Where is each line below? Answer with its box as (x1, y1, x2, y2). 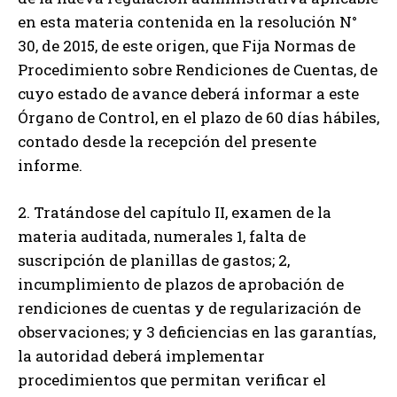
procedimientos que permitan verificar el (18, 369, 326, 390)
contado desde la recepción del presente (18, 130, 316, 152)
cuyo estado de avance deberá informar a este (18, 82, 359, 104)
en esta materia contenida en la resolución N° (18, 11, 357, 32)
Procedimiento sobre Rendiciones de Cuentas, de (18, 58, 378, 80)
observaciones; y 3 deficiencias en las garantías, (18, 321, 376, 342)
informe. (18, 154, 82, 175)
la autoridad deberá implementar (18, 345, 265, 366)
